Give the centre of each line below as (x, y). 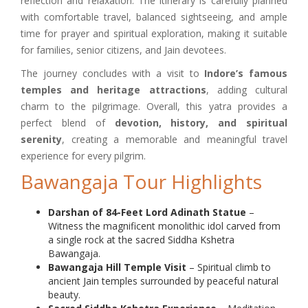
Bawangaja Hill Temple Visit (117, 267)
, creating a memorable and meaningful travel (175, 139)
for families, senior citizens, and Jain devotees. (123, 49)
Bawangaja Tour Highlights (141, 181)
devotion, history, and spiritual (201, 122)
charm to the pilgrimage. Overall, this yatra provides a (154, 106)
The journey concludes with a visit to (113, 73)
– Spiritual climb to (229, 267)
